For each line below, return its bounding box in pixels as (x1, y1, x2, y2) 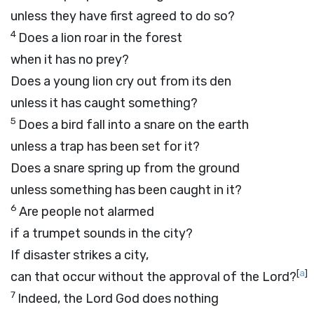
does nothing (139, 291, 219, 306)
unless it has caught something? (11, 95, 198, 111)
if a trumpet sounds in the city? (11, 226, 193, 241)
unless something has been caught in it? (11, 182, 242, 198)
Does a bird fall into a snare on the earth (18, 117, 249, 132)
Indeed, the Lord (18, 291, 116, 306)
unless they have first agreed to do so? (11, 8, 235, 24)
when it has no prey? (11, 52, 129, 67)
